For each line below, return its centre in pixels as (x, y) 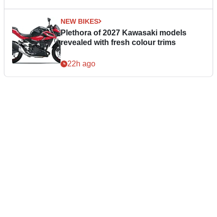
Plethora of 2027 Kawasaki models (124, 32)
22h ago (81, 63)
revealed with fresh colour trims (118, 42)
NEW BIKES (79, 21)
